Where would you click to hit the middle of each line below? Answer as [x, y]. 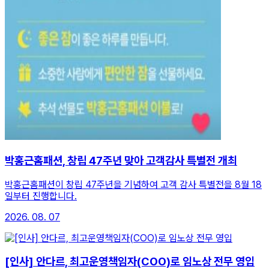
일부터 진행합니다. [41, 196]
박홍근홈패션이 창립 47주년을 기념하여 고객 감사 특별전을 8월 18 [133, 184]
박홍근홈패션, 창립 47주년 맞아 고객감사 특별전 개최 [121, 161]
